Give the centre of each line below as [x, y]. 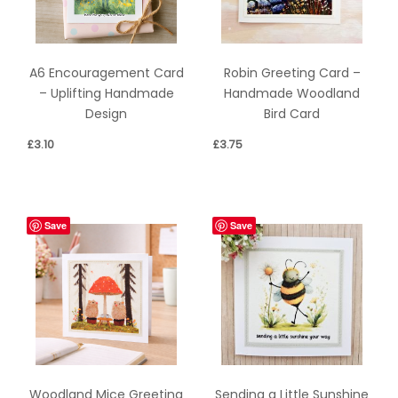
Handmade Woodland [292, 93]
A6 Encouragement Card [106, 72]
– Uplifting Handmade [106, 93]
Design [106, 113]
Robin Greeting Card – [292, 72]
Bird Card [292, 113]
